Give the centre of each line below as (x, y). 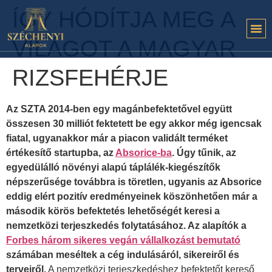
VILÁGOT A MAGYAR (124, 49)
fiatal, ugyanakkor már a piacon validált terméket (117, 138)
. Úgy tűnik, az (204, 153)
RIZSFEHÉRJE (90, 78)
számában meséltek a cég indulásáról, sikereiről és (123, 255)
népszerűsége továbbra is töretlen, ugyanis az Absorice (134, 182)
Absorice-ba (144, 153)
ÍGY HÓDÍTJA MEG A (123, 19)
